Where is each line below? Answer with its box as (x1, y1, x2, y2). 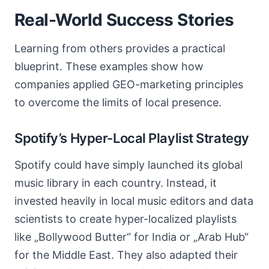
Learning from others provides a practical (14, 42, 225, 55)
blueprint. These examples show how (14, 60, 204, 73)
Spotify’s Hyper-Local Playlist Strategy (14, 130, 249, 146)
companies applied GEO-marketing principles (14, 78, 243, 91)
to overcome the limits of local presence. (14, 96, 222, 109)
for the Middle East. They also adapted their (14, 249, 238, 261)
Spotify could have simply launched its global (14, 159, 243, 171)
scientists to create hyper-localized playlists (14, 213, 237, 225)
